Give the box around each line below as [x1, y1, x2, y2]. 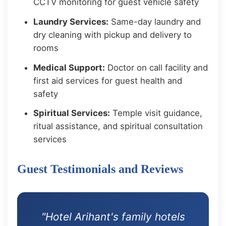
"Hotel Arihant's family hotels [41, 210, 185, 223]
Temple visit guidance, [110, 108, 203, 119]
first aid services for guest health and [33, 75, 183, 86]
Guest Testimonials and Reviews [17, 162, 184, 176]
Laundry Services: [33, 16, 109, 27]
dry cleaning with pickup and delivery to [33, 29, 192, 40]
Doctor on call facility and [105, 62, 208, 73]
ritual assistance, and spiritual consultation [33, 121, 203, 132]
